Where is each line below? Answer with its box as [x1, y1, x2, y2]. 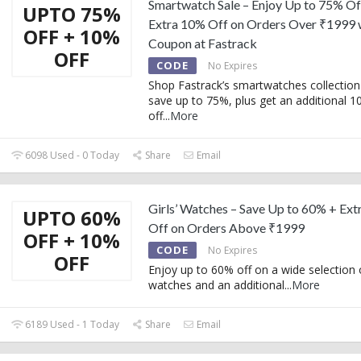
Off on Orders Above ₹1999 [148, 219, 305, 235]
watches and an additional [148, 276, 284, 293]
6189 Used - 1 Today [23, 317, 120, 331]
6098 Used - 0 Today [23, 147, 120, 162]
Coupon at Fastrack [148, 35, 257, 51]
